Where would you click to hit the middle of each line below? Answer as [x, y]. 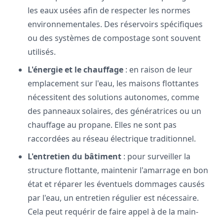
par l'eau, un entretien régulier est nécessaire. [113, 198]
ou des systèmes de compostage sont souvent [114, 38]
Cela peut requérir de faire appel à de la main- [113, 211]
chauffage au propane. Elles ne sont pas [102, 125]
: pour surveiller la [156, 156]
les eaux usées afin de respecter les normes [109, 10]
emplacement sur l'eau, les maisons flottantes [113, 83]
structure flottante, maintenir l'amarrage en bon [118, 170]
